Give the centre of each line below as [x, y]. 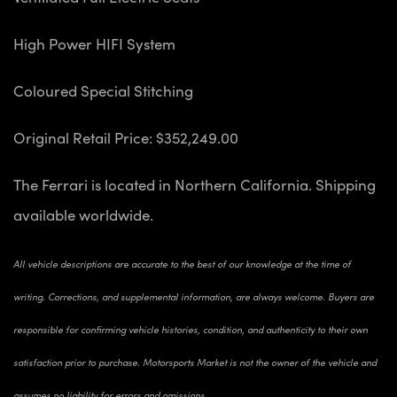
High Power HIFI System [94, 43]
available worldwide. [83, 214]
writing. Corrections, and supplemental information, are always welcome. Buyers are [194, 296]
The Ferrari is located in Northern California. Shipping [195, 184]
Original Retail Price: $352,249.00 [126, 137]
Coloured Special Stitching [103, 90]
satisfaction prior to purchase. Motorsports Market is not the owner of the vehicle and [195, 362]
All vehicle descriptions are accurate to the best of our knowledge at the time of [182, 263]
